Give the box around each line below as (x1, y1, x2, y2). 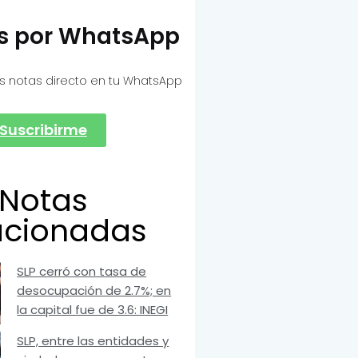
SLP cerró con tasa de (17, 263, 147, 280)
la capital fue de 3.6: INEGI (17, 301, 169, 319)
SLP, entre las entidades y (17, 332, 169, 349)
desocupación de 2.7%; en (17, 282, 172, 300)
